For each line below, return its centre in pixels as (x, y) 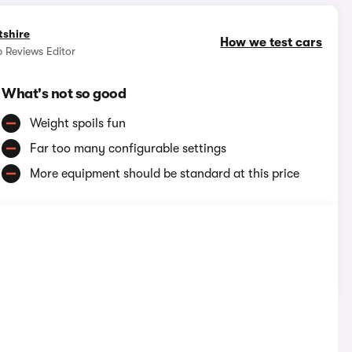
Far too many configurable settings (128, 149)
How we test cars (271, 43)
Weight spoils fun (78, 124)
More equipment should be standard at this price (165, 174)
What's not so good (64, 94)
